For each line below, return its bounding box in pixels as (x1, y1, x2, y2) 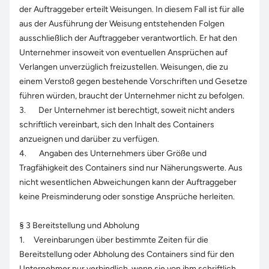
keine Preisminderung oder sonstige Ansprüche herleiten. (19, 192, 235, 202)
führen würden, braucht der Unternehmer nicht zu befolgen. (19, 91, 244, 101)
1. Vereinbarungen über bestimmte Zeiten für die (19, 235, 208, 245)
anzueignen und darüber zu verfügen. (19, 134, 159, 144)
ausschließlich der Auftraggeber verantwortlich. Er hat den (19, 33, 237, 43)
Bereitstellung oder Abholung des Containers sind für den (19, 249, 234, 259)
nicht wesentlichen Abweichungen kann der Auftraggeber (19, 177, 237, 187)
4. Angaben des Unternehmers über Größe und (19, 148, 207, 159)
